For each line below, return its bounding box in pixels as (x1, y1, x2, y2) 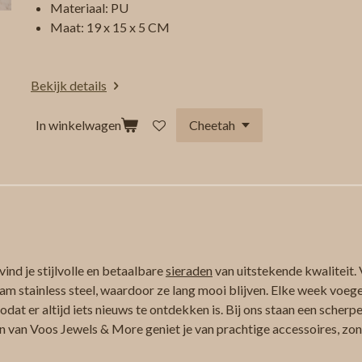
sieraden (166, 263, 213, 279)
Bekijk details (31, 77, 107, 93)
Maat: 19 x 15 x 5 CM (50, 19, 170, 35)
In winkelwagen (36, 117, 121, 133)
